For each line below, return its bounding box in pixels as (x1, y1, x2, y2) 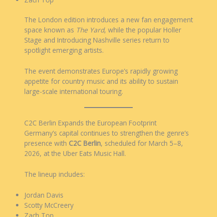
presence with (24, 138, 69, 148)
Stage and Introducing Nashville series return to (24, 35, 170, 45)
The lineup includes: (24, 169, 85, 179)
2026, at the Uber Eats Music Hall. (24, 148, 126, 158)
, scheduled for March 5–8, (101, 138, 183, 148)
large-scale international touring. (24, 87, 123, 96)
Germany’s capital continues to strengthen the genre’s (24, 128, 189, 138)
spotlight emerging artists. (24, 46, 104, 55)
